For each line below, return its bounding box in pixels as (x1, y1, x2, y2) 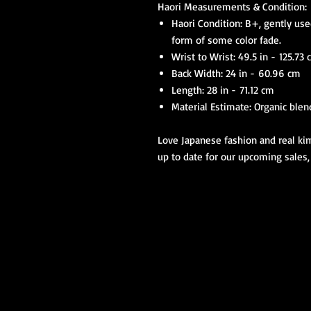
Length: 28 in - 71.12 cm (171, 83, 274, 96)
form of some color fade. (171, 33, 281, 47)
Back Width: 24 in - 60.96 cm (171, 67, 301, 80)
